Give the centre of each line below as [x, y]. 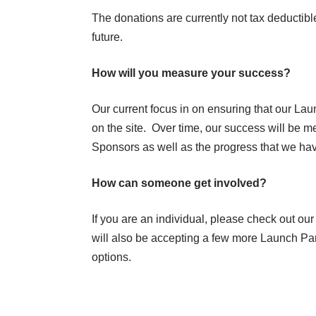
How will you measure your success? [191, 73]
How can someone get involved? [179, 183]
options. [111, 257]
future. [107, 37]
